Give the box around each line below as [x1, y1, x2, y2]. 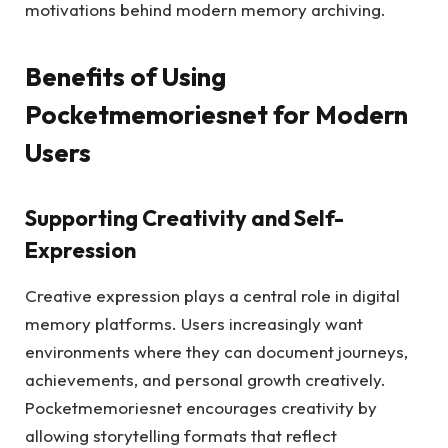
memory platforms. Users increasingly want [25, 313, 363, 335]
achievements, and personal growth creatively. [25, 369, 386, 391]
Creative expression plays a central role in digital [25, 285, 400, 307]
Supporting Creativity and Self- [25, 203, 344, 232]
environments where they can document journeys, [25, 341, 408, 363]
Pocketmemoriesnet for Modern [25, 98, 408, 132]
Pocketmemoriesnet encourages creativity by [25, 397, 377, 419]
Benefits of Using [25, 60, 226, 94]
